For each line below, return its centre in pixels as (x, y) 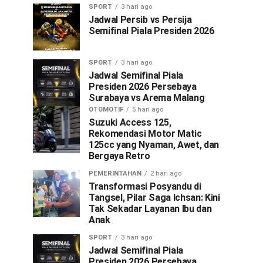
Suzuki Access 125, (130, 122)
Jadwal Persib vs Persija (140, 20)
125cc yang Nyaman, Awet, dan (154, 145)
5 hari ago (148, 109)
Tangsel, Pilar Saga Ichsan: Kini (154, 198)
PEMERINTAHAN (115, 173)
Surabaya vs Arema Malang (147, 98)
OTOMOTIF (106, 109)
